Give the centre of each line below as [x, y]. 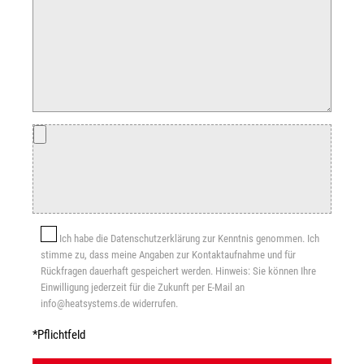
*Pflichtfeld [59, 335]
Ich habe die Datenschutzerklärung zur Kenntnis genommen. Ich [190, 238]
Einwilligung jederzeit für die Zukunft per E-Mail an [143, 287]
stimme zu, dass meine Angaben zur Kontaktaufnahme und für [169, 254]
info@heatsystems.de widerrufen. [110, 303]
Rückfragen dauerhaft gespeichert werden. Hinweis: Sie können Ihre [179, 271]
